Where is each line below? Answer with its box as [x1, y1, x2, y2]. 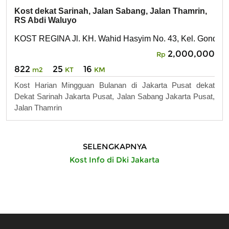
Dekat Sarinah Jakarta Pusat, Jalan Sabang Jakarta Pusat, [14, 91, 215, 101]
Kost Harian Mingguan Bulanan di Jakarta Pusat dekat [14, 80, 215, 89]
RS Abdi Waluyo [14, 16, 77, 25]
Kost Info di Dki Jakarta [70, 155, 159, 165]
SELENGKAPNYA [82, 142, 147, 152]
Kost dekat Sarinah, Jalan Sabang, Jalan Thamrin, [14, 7, 207, 16]
